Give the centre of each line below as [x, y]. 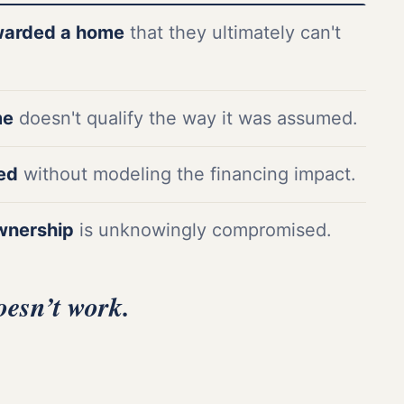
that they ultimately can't [232, 33]
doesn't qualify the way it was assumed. [185, 119]
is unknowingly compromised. [202, 230]
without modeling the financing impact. [187, 174]
